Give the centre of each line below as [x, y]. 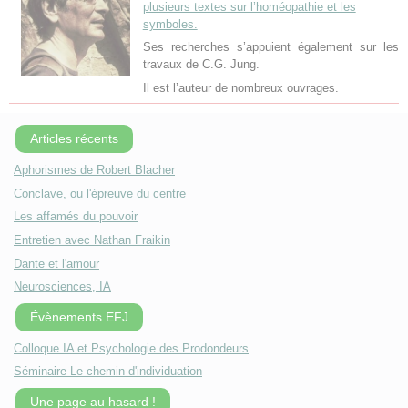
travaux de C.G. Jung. [201, 65]
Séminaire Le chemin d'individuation [108, 372]
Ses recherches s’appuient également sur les [270, 47]
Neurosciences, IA [62, 287]
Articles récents [74, 139]
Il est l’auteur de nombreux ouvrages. [240, 88]
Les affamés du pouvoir [76, 217]
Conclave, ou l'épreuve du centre [100, 193]
